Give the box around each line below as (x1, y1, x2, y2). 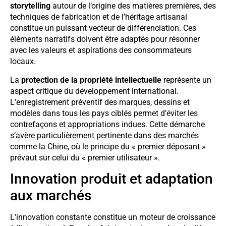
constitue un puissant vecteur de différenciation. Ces (10, 23, 196, 33)
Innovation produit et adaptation (10, 171, 213, 188)
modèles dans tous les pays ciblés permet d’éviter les (10, 108, 198, 118)
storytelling (10, 1, 50, 11)
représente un (161, 75, 211, 85)
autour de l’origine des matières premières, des (50, 1, 216, 11)
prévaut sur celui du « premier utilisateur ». (10, 152, 160, 162)
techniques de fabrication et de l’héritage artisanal (10, 12, 187, 22)
